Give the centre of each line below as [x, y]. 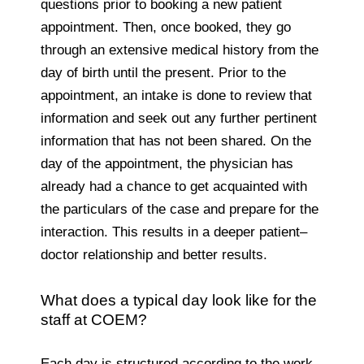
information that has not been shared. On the [176, 141]
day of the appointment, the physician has [167, 163]
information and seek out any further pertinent [179, 118]
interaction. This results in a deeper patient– [174, 232]
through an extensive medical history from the [180, 50]
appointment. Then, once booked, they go [166, 27]
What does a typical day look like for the [179, 300]
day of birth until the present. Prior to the [163, 72]
